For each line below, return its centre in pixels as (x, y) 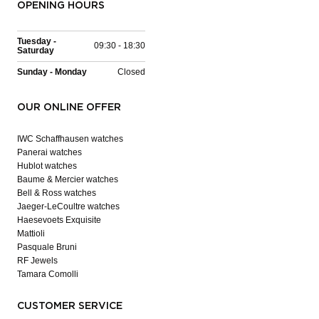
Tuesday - (37, 41)
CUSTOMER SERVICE (70, 306)
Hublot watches (47, 166)
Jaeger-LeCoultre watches (68, 206)
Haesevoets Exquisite (59, 220)
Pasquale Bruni (47, 247)
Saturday (36, 50)
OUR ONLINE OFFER (69, 107)
